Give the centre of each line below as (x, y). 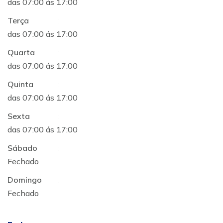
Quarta (21, 52)
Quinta (20, 84)
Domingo (25, 180)
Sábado (22, 148)
